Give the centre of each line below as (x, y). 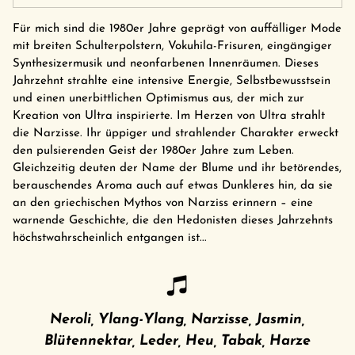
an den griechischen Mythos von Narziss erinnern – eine (163, 204)
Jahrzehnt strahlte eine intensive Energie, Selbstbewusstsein (172, 82)
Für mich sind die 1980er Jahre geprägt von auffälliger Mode (177, 29)
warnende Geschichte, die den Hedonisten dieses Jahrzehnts (173, 221)
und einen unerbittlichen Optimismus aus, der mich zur (158, 99)
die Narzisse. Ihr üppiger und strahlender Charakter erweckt (176, 134)
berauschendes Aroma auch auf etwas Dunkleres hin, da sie (173, 186)
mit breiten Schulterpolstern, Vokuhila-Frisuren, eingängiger (172, 47)
